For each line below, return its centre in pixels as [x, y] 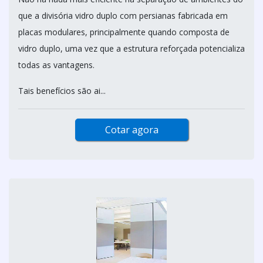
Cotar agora [131, 130]
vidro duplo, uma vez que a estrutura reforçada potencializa [131, 48]
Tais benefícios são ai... [62, 91]
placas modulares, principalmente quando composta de [124, 32]
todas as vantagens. [58, 65]
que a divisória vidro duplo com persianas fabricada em [123, 16]
